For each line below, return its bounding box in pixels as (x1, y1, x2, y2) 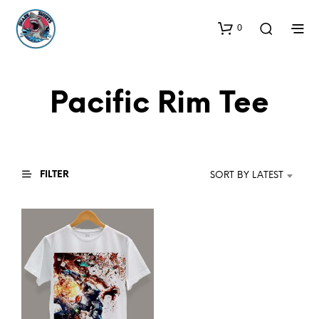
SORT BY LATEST (210, 170, 283, 180)
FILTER (38, 169, 69, 179)
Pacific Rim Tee (50, 89, 269, 120)
